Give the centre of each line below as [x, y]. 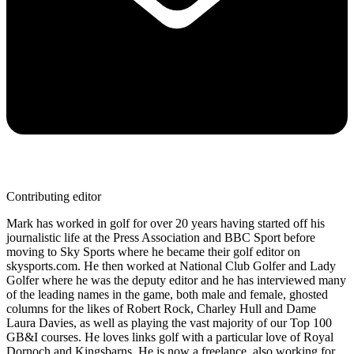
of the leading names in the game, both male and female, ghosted [167, 295]
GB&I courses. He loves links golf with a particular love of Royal [170, 337]
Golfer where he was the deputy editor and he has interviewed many [176, 281]
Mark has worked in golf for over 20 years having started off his [166, 224]
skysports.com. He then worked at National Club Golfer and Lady [171, 266]
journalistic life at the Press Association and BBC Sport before [161, 238]
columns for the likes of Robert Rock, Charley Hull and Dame [161, 309]
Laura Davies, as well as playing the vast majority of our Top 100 [169, 323]
